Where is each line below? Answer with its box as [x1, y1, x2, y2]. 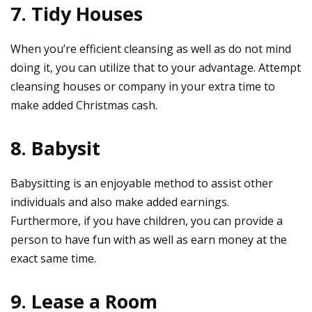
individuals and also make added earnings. [10, 194, 229, 210]
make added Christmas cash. [10, 97, 157, 113]
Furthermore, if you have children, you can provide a [10, 212, 283, 228]
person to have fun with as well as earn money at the [10, 231, 287, 247]
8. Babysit [10, 134, 100, 161]
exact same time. [10, 250, 96, 266]
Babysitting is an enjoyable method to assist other [10, 175, 273, 191]
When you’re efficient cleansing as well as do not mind [10, 40, 291, 56]
